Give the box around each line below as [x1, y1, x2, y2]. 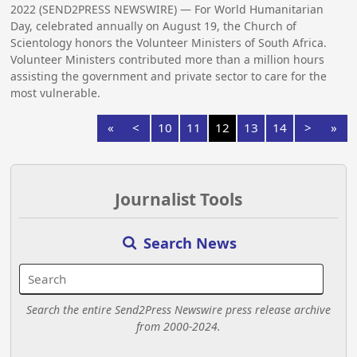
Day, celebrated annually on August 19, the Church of [10, 18, 297, 34]
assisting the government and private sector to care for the [10, 69, 328, 84]
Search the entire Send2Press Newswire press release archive [25, 301, 331, 317]
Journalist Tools [114, 188, 242, 211]
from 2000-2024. [135, 318, 221, 334]
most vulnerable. [10, 85, 101, 101]
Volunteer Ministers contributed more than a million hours [10, 52, 325, 68]
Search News [139, 233, 237, 253]
